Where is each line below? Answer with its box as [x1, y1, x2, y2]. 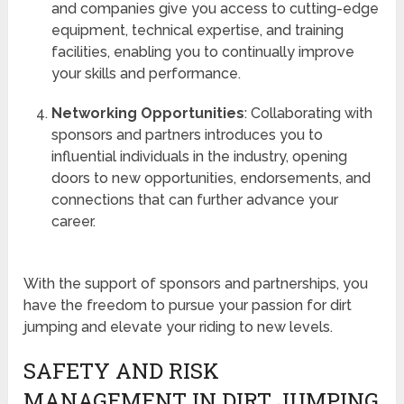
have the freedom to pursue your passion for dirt [23, 297, 353, 315]
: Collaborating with [243, 105, 372, 123]
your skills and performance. [50, 65, 241, 83]
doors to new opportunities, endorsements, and [50, 170, 371, 188]
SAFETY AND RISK [23, 356, 220, 386]
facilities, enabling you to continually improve [50, 43, 354, 61]
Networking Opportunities [50, 105, 244, 123]
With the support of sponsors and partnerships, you [23, 275, 369, 293]
